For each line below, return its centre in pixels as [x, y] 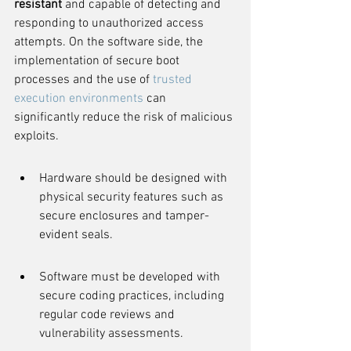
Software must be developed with [131, 277]
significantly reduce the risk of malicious [125, 118]
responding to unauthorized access [110, 24]
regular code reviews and [109, 315]
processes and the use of [83, 80]
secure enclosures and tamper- [124, 216]
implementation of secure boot [98, 61]
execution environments [79, 99]
